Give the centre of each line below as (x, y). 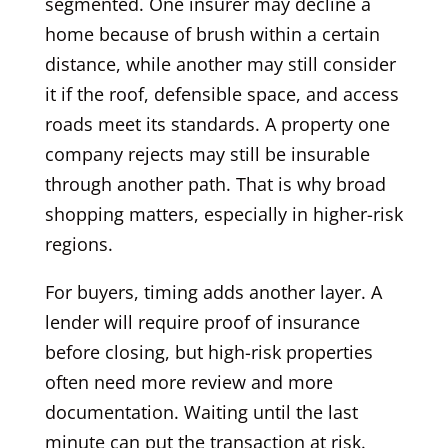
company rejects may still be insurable (207, 153)
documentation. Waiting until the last (201, 411)
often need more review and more (188, 381)
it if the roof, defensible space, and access (221, 93)
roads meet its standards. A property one (217, 123)
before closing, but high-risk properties (208, 351)
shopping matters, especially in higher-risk (223, 213)
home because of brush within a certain (212, 33)
